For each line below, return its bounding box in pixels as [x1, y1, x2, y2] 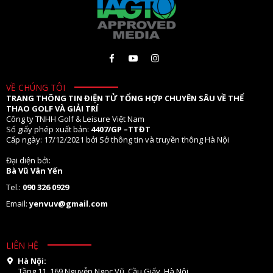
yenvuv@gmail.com [29, 198, 108, 210]
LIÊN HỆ [6, 239, 38, 252]
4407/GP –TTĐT [91, 124, 151, 135]
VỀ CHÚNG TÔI [6, 82, 65, 94]
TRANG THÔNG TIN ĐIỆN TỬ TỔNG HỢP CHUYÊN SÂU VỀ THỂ [6, 93, 244, 104]
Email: [6, 198, 29, 210]
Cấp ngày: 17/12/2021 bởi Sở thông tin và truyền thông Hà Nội [6, 134, 229, 146]
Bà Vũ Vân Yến [6, 165, 63, 177]
